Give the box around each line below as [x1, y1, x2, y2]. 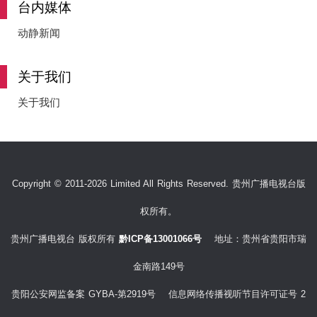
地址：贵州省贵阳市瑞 [202, 233, 306, 244]
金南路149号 [132, 260, 185, 272]
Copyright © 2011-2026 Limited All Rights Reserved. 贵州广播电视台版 [11, 178, 306, 189]
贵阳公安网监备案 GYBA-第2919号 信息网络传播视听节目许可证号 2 [11, 288, 306, 299]
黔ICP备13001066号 [119, 233, 202, 244]
